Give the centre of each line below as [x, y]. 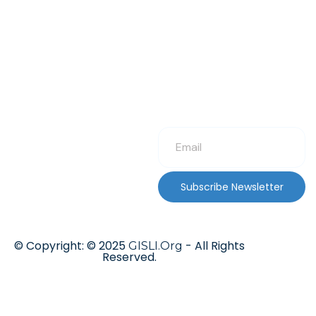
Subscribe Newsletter [232, 187]
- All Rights [214, 246]
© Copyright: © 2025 [72, 246]
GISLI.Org [156, 246]
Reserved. [130, 257]
